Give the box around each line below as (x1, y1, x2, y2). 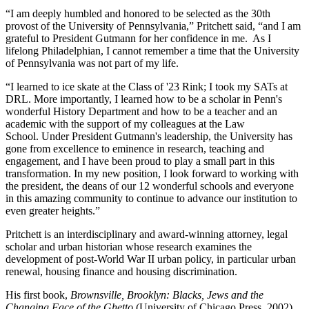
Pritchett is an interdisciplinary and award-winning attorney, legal (6, 228, 288, 240)
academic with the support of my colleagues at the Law (6, 117, 245, 130)
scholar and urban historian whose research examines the (6, 240, 252, 252)
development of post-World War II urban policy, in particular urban (6, 252, 296, 265)
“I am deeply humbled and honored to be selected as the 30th (6, 7, 270, 19)
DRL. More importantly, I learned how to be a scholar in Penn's (6, 92, 282, 105)
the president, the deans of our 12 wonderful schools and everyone (6, 179, 294, 192)
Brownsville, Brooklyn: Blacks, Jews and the (70, 288, 263, 301)
